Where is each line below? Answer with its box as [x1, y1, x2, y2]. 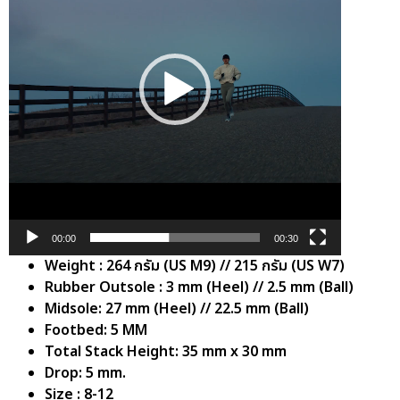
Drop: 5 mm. [45, 362, 126, 385]
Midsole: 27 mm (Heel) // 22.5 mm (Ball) [45, 298, 309, 321]
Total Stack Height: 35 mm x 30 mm [45, 341, 287, 363]
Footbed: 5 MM [45, 320, 147, 342]
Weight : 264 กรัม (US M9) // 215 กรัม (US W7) [45, 255, 345, 278]
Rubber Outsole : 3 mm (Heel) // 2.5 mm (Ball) [45, 277, 354, 299]
